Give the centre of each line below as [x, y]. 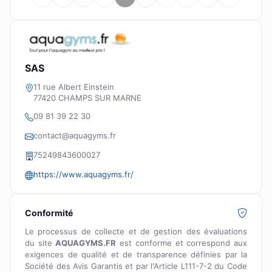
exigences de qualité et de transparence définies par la [136, 255]
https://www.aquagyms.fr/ [83, 175]
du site [40, 243]
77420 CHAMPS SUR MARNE [87, 98]
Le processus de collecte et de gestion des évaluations [136, 232]
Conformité [49, 213]
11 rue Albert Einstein [74, 87]
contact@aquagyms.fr [75, 136]
